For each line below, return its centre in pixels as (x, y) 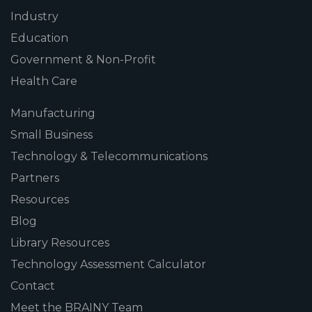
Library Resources (60, 242)
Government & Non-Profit (83, 59)
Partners (35, 178)
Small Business (52, 134)
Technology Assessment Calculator (108, 264)
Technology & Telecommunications (109, 156)
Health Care (44, 81)
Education (39, 38)
